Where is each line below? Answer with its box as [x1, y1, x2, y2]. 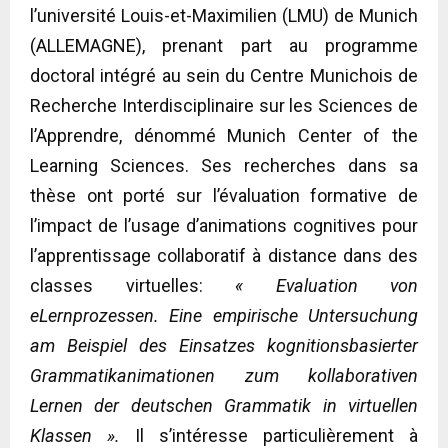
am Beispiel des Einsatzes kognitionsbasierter [30, 334, 418, 356]
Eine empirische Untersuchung [169, 304, 419, 326]
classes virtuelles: [30, 274, 235, 296]
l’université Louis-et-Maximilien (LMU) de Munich [30, 4, 418, 26]
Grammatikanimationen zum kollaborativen [30, 364, 418, 386]
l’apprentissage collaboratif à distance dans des [30, 244, 418, 266]
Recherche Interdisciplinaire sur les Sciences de [30, 94, 418, 116]
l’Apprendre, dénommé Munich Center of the [30, 124, 418, 146]
